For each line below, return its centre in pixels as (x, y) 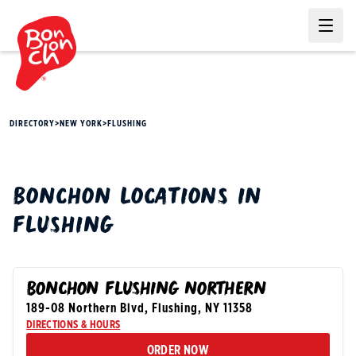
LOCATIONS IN (187, 198)
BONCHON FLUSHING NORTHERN (146, 290)
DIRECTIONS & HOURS (74, 325)
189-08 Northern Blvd (85, 308)
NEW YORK (81, 124)
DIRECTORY (32, 124)
